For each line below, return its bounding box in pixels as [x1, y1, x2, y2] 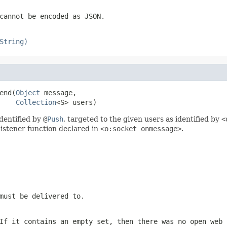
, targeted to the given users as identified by [63, 115, 221, 123]
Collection [16, 98, 56, 106]
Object [16, 88, 40, 97]
